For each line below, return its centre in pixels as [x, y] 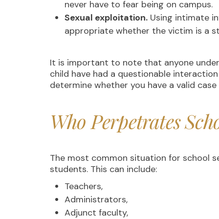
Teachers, [85, 186]
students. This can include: [103, 169]
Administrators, [97, 199]
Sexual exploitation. [106, 18]
